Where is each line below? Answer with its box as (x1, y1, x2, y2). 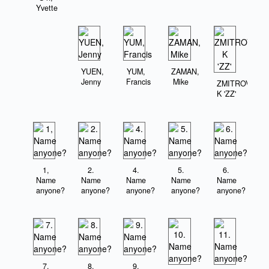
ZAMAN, (171, 66, 200, 77)
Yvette (36, 2, 58, 14)
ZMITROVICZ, (216, 78, 265, 89)
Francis (126, 76, 151, 88)
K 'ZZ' (216, 88, 236, 100)
